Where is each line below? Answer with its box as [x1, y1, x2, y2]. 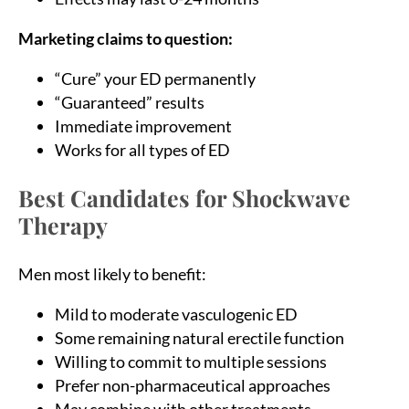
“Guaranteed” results [55, 91, 204, 112]
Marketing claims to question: [18, 27, 233, 48]
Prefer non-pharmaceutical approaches [55, 374, 330, 395]
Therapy [18, 209, 108, 240]
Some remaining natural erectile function [55, 327, 344, 348]
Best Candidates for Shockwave [18, 182, 351, 213]
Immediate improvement [55, 115, 232, 136]
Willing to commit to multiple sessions [55, 351, 327, 372]
